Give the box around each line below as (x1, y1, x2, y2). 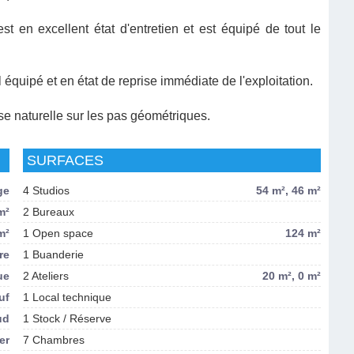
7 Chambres (22, 333, 85, 346)
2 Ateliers (22, 269, 69, 282)
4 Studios (22, 184, 70, 197)
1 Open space (22, 227, 93, 239)
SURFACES (26, 153, 104, 168)
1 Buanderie (22, 248, 84, 261)
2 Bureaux (22, 205, 74, 218)
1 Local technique (22, 291, 111, 303)
